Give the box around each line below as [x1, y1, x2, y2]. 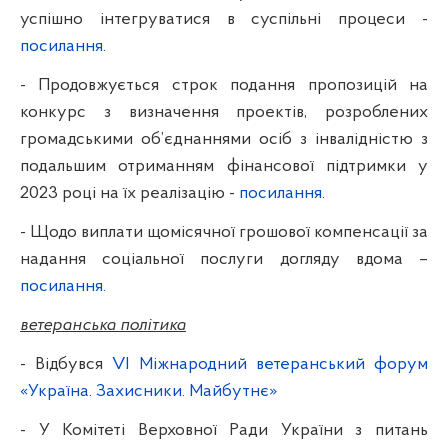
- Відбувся [20, 354, 113, 374]
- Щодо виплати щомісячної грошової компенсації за [20, 222, 428, 242]
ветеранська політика [20, 315, 186, 335]
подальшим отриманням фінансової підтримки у [20, 156, 428, 176]
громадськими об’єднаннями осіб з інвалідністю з [20, 129, 428, 149]
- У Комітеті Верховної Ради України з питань [20, 420, 428, 440]
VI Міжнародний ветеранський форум [112, 354, 429, 374]
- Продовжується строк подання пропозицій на [20, 75, 428, 95]
